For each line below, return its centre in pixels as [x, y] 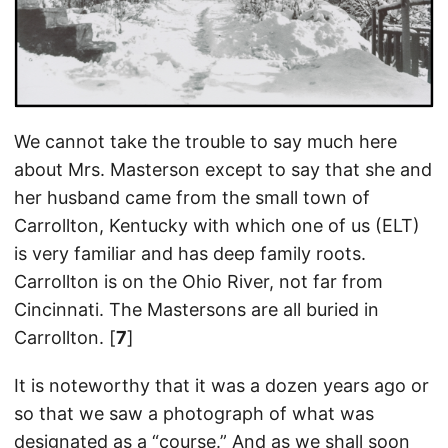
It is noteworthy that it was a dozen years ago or [221, 385]
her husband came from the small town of [192, 197]
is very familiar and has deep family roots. [190, 253]
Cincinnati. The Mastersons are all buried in [196, 309]
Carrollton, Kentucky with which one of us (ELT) [217, 225]
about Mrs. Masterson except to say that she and [223, 169]
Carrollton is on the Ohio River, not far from [198, 281]
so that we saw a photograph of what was [194, 413]
